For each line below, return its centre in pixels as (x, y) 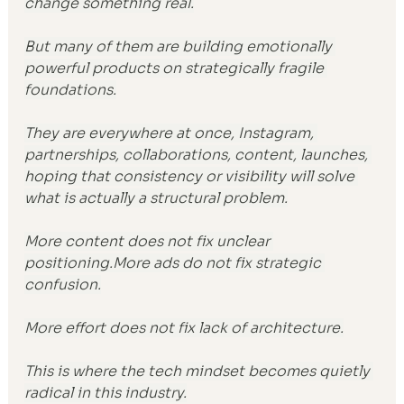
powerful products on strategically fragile (176, 68)
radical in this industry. (106, 392)
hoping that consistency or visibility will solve (192, 176)
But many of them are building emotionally (180, 46)
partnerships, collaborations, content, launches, (198, 154)
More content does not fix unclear (149, 241)
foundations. (71, 89)
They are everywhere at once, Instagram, (171, 133)
